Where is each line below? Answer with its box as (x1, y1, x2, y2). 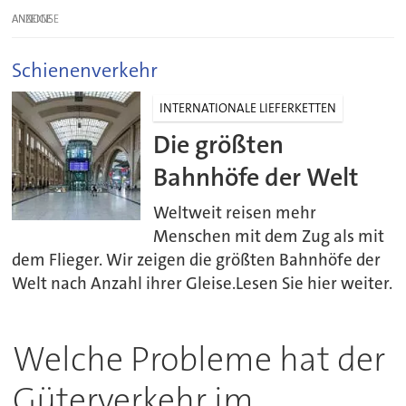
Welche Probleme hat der (12, 336, 385, 382)
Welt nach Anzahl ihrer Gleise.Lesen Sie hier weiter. (12, 272, 393, 295)
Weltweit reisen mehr (153, 201, 317, 224)
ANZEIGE (12, 11, 53, 26)
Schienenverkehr (12, 56, 159, 83)
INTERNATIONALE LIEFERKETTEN (159, 99, 337, 116)
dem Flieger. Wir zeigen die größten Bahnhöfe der (12, 248, 382, 271)
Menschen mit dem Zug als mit (153, 225, 385, 247)
